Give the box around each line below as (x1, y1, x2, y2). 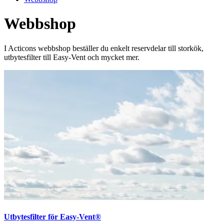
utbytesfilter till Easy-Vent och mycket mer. (4, 52, 139, 61)
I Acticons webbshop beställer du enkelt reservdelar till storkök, (4, 43, 203, 52)
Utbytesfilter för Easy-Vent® (4, 212, 101, 221)
